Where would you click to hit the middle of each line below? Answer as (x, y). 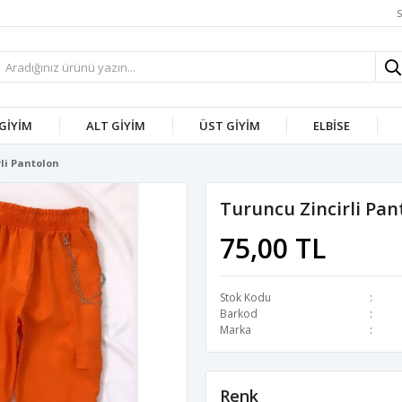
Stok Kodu (245, 297)
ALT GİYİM (115, 126)
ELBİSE (332, 126)
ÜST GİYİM (229, 126)
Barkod (239, 314)
